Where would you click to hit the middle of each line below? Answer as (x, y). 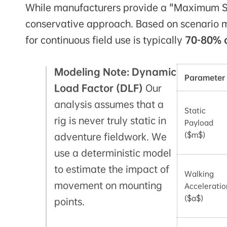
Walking (199, 174)
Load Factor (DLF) (99, 88)
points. (69, 202)
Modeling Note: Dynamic (115, 72)
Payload (199, 123)
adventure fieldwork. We (110, 137)
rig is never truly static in (110, 121)
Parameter (204, 78)
